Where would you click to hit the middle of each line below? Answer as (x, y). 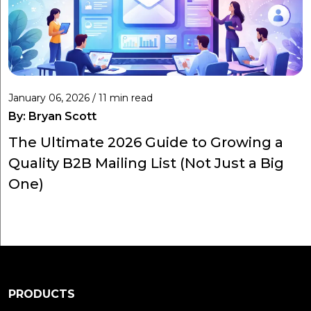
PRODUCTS (42, 294)
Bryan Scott (62, 116)
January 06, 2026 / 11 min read (81, 98)
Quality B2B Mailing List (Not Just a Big (146, 163)
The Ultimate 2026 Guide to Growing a (146, 142)
